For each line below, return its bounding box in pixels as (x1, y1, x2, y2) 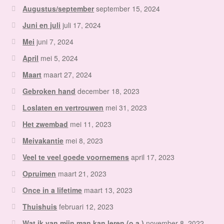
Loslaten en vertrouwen (22, 102, 104, 113)
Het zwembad (22, 119, 68, 129)
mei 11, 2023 (70, 119, 112, 129)
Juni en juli (22, 20, 61, 30)
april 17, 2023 (131, 152, 175, 162)
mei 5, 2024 (40, 53, 78, 63)
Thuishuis (22, 201, 57, 212)
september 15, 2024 (96, 3, 160, 14)
